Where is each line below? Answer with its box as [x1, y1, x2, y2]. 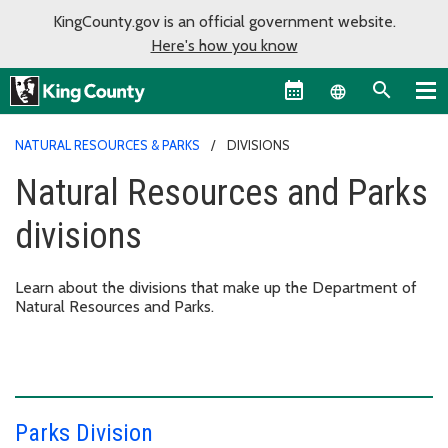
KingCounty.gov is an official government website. [52, 12, 396, 31]
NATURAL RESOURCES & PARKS [15, 136, 200, 153]
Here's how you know [150, 36, 298, 55]
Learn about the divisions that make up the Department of [15, 277, 417, 297]
